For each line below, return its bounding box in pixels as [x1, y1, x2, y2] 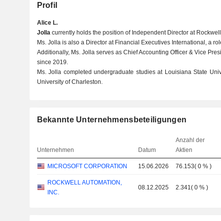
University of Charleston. [37, 78, 103, 85]
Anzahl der [176, 137, 205, 144]
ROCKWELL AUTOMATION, [47, 179, 122, 186]
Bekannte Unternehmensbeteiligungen [37, 115, 187, 124]
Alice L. [37, 19, 58, 26]
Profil [37, 1, 58, 9]
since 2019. [37, 59, 68, 66]
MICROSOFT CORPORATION [47, 163, 127, 170]
